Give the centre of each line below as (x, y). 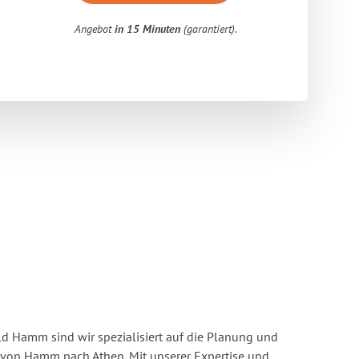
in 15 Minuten (148, 29)
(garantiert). (209, 29)
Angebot (95, 29)
